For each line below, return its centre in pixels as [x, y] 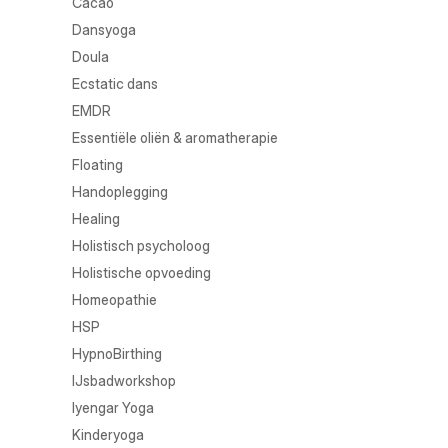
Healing [96, 218]
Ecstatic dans [115, 83]
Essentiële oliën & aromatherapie [175, 137]
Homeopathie [114, 299]
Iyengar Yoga [113, 407]
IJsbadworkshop [124, 380]
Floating [97, 164]
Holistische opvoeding [141, 272]
